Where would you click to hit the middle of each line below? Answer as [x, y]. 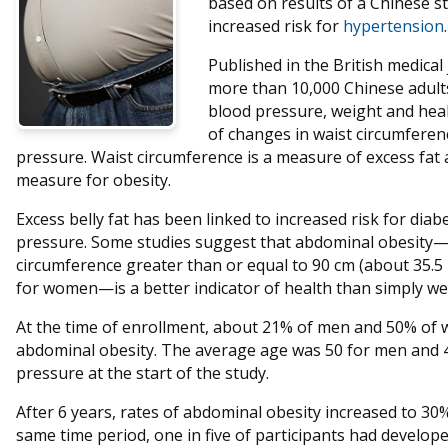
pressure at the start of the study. [142, 373]
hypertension [393, 26]
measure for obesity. [93, 180]
